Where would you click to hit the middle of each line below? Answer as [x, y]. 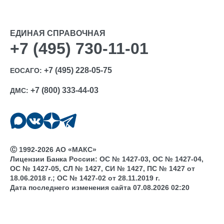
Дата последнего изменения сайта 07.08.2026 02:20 [100, 188]
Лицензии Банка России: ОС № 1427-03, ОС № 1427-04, [107, 159]
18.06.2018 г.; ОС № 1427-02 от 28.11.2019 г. [85, 178]
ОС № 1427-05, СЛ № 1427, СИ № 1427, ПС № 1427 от [102, 169]
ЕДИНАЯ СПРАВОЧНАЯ [58, 33]
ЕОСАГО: [27, 70]
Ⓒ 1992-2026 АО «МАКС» [53, 150]
